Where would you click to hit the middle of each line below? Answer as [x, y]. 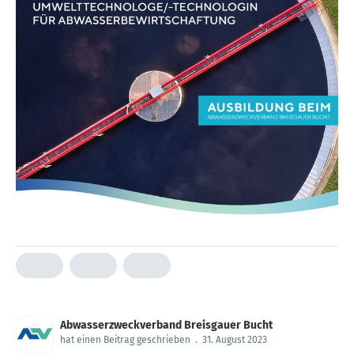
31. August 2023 [235, 339]
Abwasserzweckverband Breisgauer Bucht [166, 325]
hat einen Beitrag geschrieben [125, 339]
